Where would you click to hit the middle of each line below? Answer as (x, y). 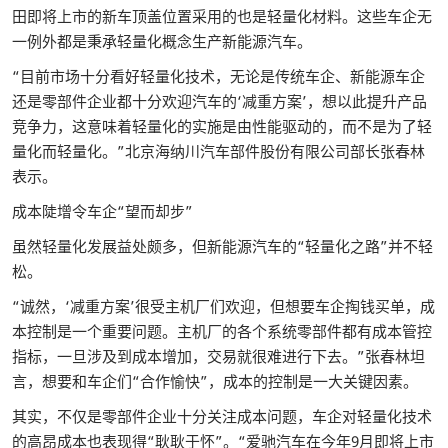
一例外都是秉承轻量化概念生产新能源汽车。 (162, 41)
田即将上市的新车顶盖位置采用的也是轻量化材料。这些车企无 (222, 16)
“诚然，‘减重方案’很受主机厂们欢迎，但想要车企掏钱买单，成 (223, 306)
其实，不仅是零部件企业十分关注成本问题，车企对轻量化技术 (222, 416)
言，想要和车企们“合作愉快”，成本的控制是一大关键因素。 (215, 381)
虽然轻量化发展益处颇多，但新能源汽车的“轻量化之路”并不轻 (222, 246)
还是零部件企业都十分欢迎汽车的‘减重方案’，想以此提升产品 (219, 101)
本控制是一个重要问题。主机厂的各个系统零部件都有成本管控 (222, 331)
